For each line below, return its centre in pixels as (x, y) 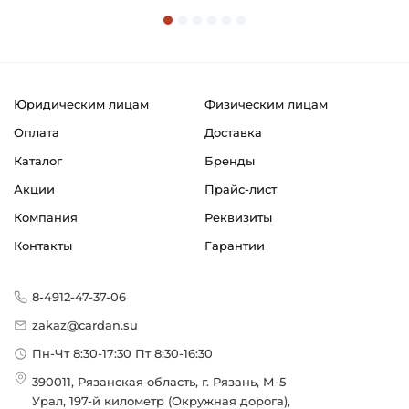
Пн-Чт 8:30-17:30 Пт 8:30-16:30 (122, 354)
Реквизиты (238, 218)
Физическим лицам (266, 105)
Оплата (37, 133)
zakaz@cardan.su (85, 325)
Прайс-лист (241, 189)
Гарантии (235, 246)
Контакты (43, 246)
